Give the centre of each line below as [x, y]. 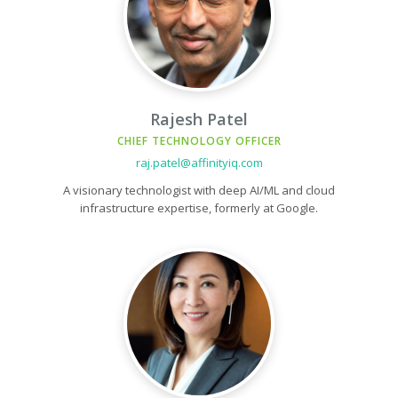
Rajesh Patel [199, 119]
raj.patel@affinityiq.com [199, 163]
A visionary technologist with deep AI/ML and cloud [199, 190]
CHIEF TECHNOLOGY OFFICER [199, 141]
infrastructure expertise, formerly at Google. [199, 208]
